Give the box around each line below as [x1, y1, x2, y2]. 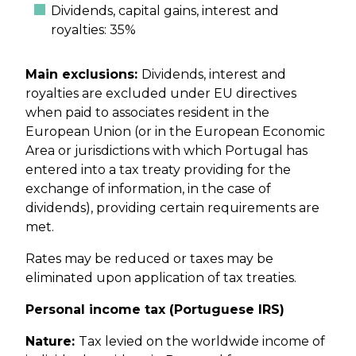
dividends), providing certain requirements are [25, 200, 319, 216]
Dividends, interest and [141, 67, 286, 83]
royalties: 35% [51, 22, 136, 38]
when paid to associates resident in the [25, 105, 269, 121]
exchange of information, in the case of [25, 181, 271, 197]
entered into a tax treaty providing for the [25, 162, 291, 178]
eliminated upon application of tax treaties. [25, 270, 296, 286]
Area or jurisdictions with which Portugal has [25, 143, 308, 159]
